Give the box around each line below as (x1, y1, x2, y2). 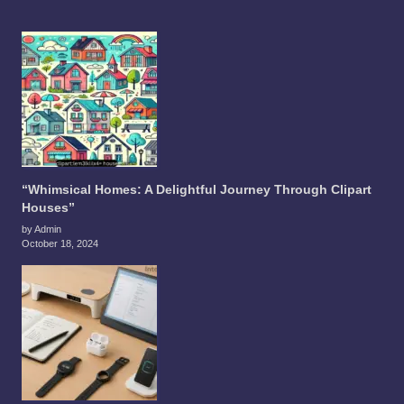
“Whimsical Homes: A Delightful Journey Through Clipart (22, 182, 372, 197)
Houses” (22, 200, 75, 215)
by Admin (22, 223, 61, 234)
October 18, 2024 (22, 237, 98, 249)
